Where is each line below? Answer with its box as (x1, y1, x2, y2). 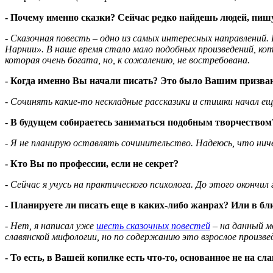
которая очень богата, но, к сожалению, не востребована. (5, 55, 250, 66)
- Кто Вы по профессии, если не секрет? (5, 158, 179, 169)
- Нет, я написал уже (5, 221, 96, 232)
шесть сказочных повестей (96, 221, 210, 232)
